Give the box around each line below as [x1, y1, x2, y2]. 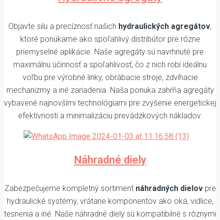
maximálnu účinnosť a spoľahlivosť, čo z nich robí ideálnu [13, 59, 207, 69]
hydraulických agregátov [118, 21, 210, 31]
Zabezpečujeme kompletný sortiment [4, 184, 136, 193]
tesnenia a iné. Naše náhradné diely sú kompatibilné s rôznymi [4, 209, 216, 219]
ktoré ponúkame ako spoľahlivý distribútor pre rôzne [20, 34, 200, 44]
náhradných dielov [135, 184, 203, 193]
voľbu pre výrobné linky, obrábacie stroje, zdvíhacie [22, 72, 198, 82]
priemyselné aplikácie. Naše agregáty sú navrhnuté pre [16, 47, 204, 56]
